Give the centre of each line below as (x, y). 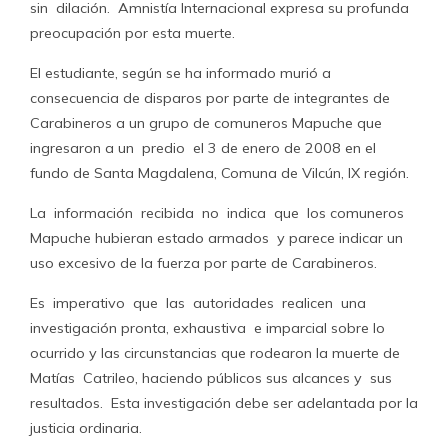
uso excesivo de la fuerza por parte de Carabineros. (203, 263)
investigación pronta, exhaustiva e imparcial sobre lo (207, 328)
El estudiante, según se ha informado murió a (180, 73)
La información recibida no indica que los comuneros (217, 213)
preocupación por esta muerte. (132, 33)
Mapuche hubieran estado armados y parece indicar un (216, 238)
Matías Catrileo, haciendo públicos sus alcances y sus (213, 378)
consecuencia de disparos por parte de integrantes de (212, 98)
